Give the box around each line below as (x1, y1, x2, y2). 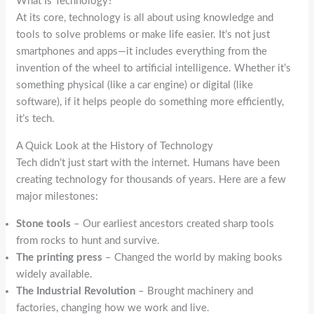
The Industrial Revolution (16, 285, 136, 296)
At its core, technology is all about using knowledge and (16, 12, 274, 23)
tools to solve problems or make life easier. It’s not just (16, 29, 271, 40)
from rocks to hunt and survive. (16, 235, 161, 246)
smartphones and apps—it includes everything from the (16, 46, 268, 57)
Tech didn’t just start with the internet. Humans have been (16, 157, 280, 168)
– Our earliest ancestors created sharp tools (71, 218, 275, 229)
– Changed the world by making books (102, 252, 283, 263)
